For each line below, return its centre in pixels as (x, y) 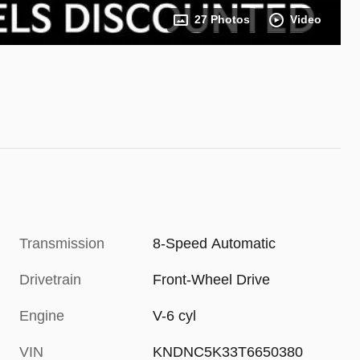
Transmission (62, 243)
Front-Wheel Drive (212, 279)
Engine (42, 315)
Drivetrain (50, 279)
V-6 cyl (175, 315)
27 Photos (222, 19)
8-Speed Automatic (215, 243)
